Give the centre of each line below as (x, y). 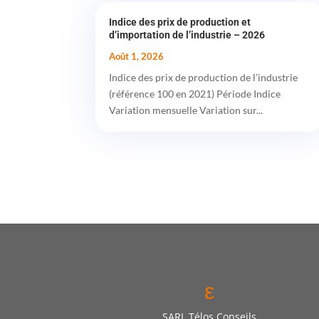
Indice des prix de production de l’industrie (204, 78)
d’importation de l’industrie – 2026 (187, 35)
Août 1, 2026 (137, 57)
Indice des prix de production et (180, 22)
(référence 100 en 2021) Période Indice (195, 94)
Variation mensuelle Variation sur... (186, 110)
